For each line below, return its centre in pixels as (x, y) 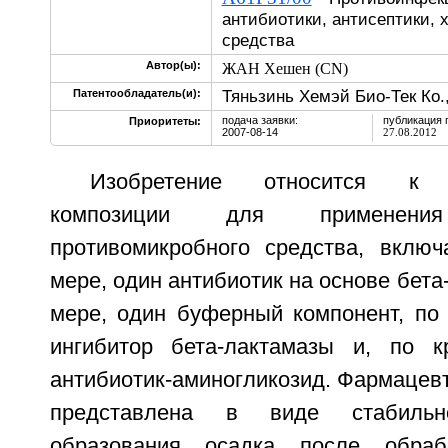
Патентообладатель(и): (136, 93)
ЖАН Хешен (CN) (284, 68)
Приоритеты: (164, 121)
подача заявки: (259, 120)
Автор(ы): (173, 65)
